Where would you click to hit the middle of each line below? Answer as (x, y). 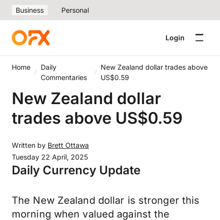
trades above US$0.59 (97, 118)
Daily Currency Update (76, 170)
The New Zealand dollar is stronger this (106, 200)
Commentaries (64, 77)
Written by (30, 145)
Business (30, 10)
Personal (75, 10)
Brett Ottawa (68, 145)
